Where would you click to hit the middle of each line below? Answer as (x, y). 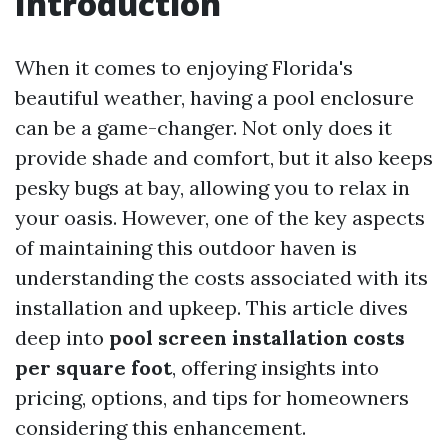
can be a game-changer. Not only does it (203, 127)
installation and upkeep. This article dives (211, 307)
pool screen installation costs (257, 337)
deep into (62, 337)
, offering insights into (275, 367)
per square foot (93, 367)
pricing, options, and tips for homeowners (212, 397)
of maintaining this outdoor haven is (186, 247)
